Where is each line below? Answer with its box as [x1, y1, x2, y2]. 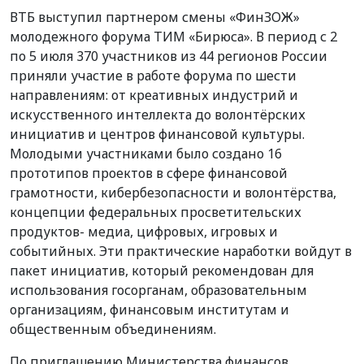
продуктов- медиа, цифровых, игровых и [10, 222, 278, 240]
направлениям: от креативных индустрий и [10, 85, 298, 104]
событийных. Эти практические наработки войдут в [10, 241, 352, 260]
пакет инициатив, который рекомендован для [10, 261, 314, 279]
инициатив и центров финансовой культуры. [10, 124, 305, 143]
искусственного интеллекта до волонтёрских [10, 105, 305, 123]
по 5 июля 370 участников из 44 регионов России [10, 46, 327, 65]
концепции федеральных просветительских [10, 202, 301, 221]
